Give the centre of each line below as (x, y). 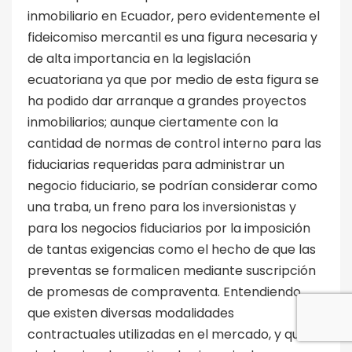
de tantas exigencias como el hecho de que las (172, 249)
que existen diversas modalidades (131, 313)
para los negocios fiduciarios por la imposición (169, 228)
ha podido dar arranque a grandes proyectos (167, 101)
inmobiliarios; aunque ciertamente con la (153, 122)
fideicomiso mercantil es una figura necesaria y (172, 37)
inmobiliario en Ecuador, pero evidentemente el (174, 16)
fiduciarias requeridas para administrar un (156, 164)
